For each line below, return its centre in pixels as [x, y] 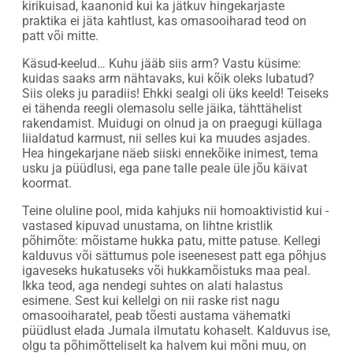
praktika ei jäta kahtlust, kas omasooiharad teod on [164, 20]
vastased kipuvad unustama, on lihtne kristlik [147, 225]
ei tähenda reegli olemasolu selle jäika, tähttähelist [162, 108]
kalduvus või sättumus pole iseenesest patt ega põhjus [174, 255]
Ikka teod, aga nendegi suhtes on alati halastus [152, 285]
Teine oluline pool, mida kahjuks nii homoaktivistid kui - [175, 210]
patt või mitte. [60, 35]
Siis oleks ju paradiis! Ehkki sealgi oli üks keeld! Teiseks [175, 93]
